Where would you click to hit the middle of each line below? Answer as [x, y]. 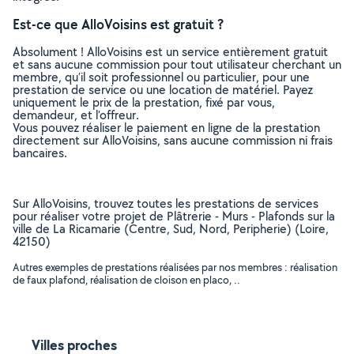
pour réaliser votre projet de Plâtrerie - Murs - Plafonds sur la [174, 216]
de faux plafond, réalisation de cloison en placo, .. [126, 280]
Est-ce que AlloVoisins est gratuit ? [118, 24]
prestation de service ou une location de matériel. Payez [163, 90]
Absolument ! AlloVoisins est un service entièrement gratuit [170, 52]
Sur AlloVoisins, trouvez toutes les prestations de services [166, 203]
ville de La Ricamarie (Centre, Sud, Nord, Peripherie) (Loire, [171, 229]
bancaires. [40, 153]
